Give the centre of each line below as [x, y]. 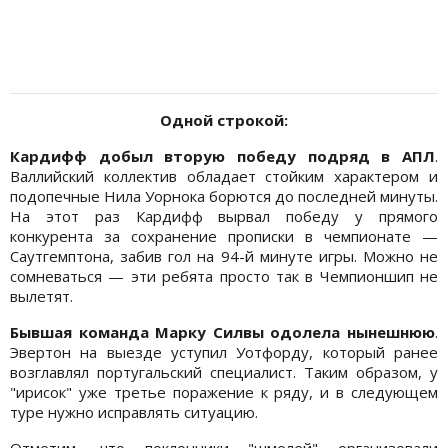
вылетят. [43, 296]
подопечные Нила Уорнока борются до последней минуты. [224, 196]
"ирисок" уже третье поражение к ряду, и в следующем [224, 392]
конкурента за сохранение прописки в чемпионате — [224, 236]
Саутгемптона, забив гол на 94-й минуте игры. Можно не [224, 256]
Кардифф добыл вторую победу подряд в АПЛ [222, 156]
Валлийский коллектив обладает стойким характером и [224, 176]
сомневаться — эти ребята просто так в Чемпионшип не [224, 276]
